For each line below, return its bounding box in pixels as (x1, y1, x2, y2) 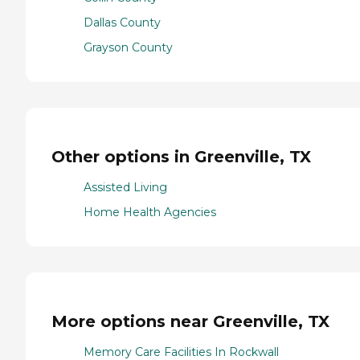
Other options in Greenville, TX (51, 146, 311, 166)
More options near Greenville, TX (51, 311, 329, 331)
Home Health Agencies (84, 205, 216, 220)
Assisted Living (84, 180, 167, 195)
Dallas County (84, 15, 161, 31)
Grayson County (84, 40, 173, 55)
